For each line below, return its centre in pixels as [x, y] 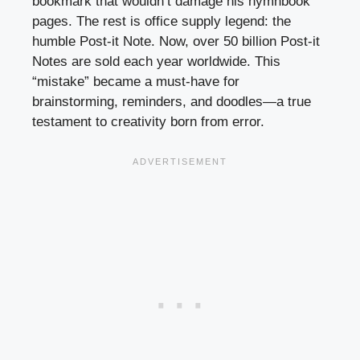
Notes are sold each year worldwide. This [156, 61]
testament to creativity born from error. [148, 121]
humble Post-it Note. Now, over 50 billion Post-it [176, 41]
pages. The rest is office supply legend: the [162, 21]
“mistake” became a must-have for [136, 81]
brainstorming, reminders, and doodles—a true [172, 101]
